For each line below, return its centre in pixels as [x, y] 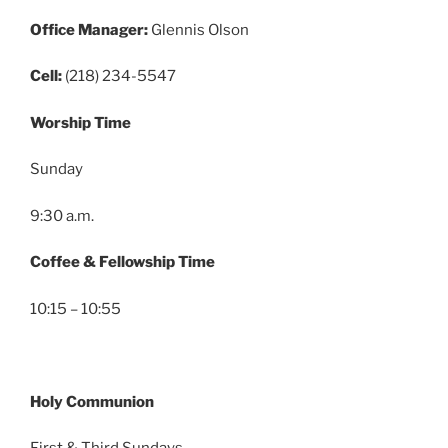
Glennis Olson [198, 29]
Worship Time [80, 122]
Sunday [56, 169]
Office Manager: [89, 29]
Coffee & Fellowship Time [122, 262]
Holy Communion [92, 401]
